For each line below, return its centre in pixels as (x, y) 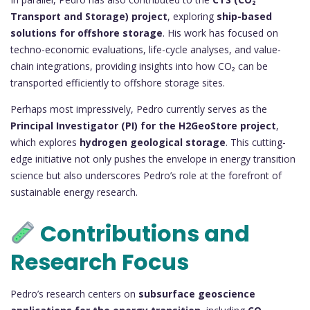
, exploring (192, 16)
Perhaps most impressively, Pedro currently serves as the (139, 109)
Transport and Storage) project (89, 16)
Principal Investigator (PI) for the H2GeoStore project (143, 125)
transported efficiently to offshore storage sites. (118, 82)
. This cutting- (256, 142)
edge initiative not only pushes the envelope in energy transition (153, 158)
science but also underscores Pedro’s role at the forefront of (146, 175)
